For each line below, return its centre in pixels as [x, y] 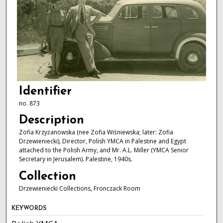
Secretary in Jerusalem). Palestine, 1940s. [75, 159]
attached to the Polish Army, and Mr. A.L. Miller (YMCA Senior [104, 150]
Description [51, 121]
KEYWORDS [29, 209]
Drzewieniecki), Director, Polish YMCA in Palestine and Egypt [102, 141]
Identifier [45, 92]
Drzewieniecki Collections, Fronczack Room [79, 188]
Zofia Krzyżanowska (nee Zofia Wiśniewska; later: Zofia [96, 132]
